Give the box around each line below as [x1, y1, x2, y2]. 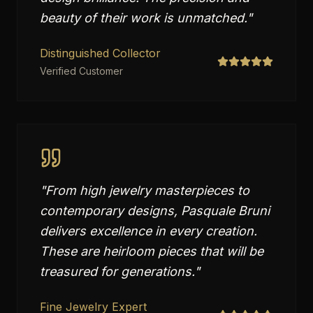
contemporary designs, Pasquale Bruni [40, 203, 270, 218]
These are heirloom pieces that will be [40, 244, 263, 259]
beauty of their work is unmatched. [40, 10, 247, 25]
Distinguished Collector [40, 46, 161, 60]
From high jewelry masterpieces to [45, 183, 249, 198]
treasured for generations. [40, 264, 194, 279]
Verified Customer [40, 65, 123, 77]
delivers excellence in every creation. [40, 224, 257, 238]
